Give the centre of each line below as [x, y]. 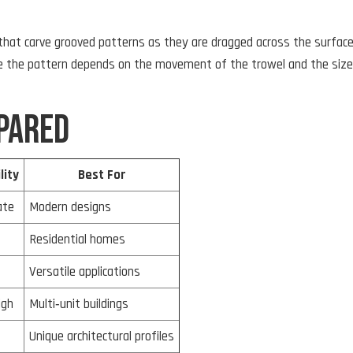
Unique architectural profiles [102, 336]
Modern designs [70, 207]
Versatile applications [85, 271]
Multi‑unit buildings [79, 304]
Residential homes [77, 239]
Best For [102, 175]
